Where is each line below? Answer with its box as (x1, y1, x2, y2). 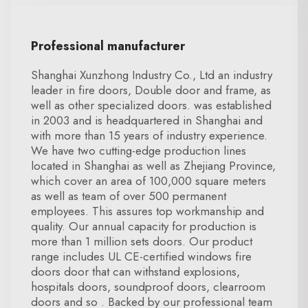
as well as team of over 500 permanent (31, 188, 226, 204)
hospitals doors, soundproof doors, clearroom (31, 278, 265, 295)
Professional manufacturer (31, 37, 185, 55)
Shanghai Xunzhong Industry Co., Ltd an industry (31, 67, 272, 83)
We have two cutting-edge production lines (31, 142, 246, 159)
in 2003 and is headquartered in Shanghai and (31, 112, 263, 129)
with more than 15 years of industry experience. (31, 127, 267, 144)
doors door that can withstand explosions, (31, 263, 240, 280)
